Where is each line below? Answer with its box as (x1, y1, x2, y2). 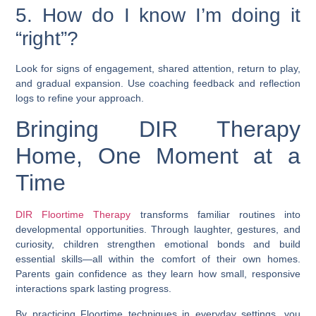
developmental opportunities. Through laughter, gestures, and (16, 224, 300, 236)
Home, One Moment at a (16, 143, 300, 169)
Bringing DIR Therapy (16, 116, 300, 142)
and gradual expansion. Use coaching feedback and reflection (16, 77, 300, 89)
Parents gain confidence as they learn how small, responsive (16, 268, 300, 280)
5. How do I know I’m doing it (16, 4, 300, 26)
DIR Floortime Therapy (16, 209, 131, 221)
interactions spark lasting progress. (16, 283, 172, 295)
